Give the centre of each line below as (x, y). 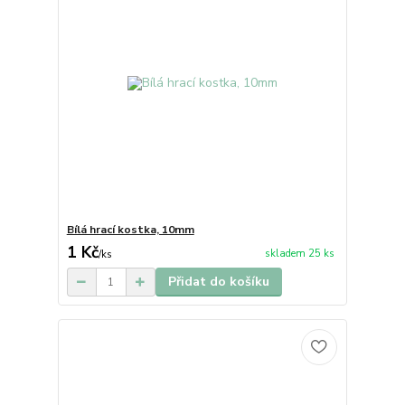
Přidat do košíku (218, 282)
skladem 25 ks (299, 253)
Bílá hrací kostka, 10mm (130, 230)
